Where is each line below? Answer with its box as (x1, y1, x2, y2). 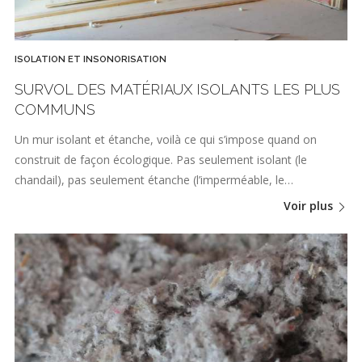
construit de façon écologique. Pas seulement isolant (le (15, 152, 307, 168)
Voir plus (284, 198, 336, 214)
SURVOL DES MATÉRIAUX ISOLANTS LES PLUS (15, 80, 340, 98)
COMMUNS (15, 100, 95, 118)
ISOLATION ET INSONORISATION (15, 53, 166, 65)
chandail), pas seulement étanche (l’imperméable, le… (15, 172, 293, 188)
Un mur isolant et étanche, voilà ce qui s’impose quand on (15, 132, 317, 148)
